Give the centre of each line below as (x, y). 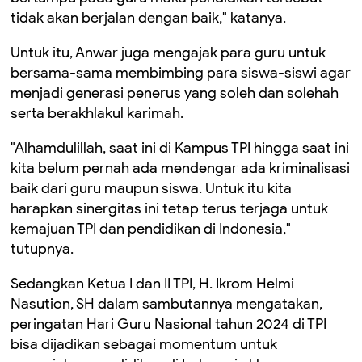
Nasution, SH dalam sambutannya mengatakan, (166, 304)
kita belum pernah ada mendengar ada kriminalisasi (180, 168)
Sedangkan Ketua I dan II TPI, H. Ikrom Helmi (152, 284)
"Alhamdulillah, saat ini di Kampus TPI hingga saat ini (180, 148)
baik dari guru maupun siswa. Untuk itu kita (151, 188)
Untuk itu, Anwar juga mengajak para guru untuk (168, 53)
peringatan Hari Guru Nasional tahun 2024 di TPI (168, 324)
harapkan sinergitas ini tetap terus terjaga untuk (169, 208)
